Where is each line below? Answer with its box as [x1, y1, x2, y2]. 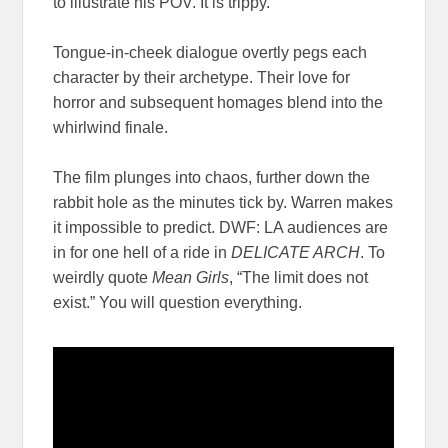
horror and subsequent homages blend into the [53, 94, 384, 112]
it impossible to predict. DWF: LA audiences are [53, 219, 389, 237]
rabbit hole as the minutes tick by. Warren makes [53, 194, 394, 212]
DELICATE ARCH [231, 244, 361, 262]
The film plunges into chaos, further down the [53, 169, 371, 187]
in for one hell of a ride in [53, 244, 232, 262]
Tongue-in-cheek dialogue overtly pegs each [53, 44, 368, 62]
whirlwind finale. [53, 119, 169, 137]
